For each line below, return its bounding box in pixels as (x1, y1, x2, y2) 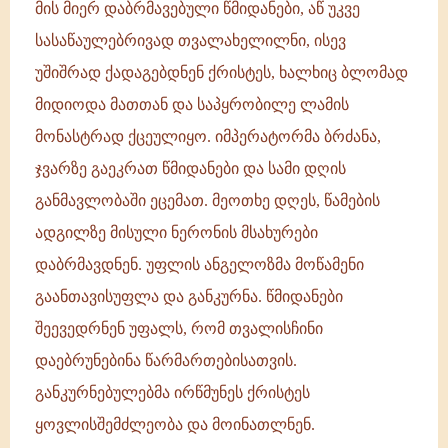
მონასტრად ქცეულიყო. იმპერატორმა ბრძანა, (35, 128, 381, 145)
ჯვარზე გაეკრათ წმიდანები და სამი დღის (35, 160, 346, 177)
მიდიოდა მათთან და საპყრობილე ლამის (35, 96, 349, 113)
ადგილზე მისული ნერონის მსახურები (35, 224, 318, 241)
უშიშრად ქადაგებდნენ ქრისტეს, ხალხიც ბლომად (35, 64, 408, 81)
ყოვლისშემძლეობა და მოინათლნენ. (35, 416, 315, 433)
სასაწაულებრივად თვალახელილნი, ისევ (35, 32, 346, 49)
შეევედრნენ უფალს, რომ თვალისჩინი (35, 320, 323, 337)
